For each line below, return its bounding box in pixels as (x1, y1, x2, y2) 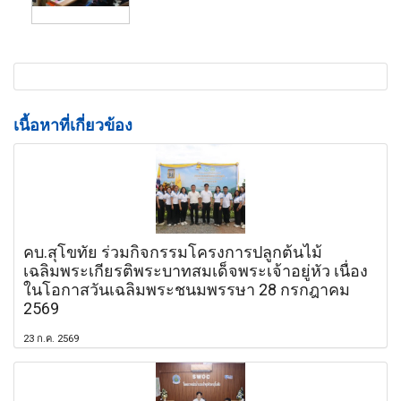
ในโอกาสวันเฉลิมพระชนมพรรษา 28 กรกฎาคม (23, 279, 350, 299)
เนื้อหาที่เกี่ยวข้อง (13, 115, 132, 134)
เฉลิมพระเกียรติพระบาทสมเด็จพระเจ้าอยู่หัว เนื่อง (23, 260, 368, 280)
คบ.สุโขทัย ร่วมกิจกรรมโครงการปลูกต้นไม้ (23, 242, 322, 261)
